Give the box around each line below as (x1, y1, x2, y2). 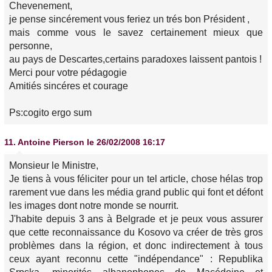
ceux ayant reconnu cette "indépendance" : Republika (9, 254, 263, 264)
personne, (9, 41, 52, 51)
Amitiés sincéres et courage (9, 81, 128, 91)
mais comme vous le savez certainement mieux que (9, 27, 263, 38)
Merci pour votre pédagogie (9, 67, 127, 78)
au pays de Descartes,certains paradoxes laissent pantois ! (9, 54, 262, 64)
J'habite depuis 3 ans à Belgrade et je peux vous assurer (9, 214, 263, 224)
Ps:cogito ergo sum (9, 107, 92, 118)
